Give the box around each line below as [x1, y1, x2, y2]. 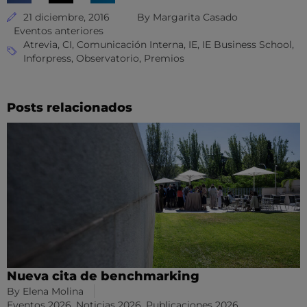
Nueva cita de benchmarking [7, 268, 199, 284]
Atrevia [23, 38, 58, 51]
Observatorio [76, 52, 139, 65]
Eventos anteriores [14, 25, 103, 38]
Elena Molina [23, 284, 84, 297]
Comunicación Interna [77, 38, 184, 51]
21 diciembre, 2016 [23, 11, 110, 24]
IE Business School [202, 38, 292, 51]
